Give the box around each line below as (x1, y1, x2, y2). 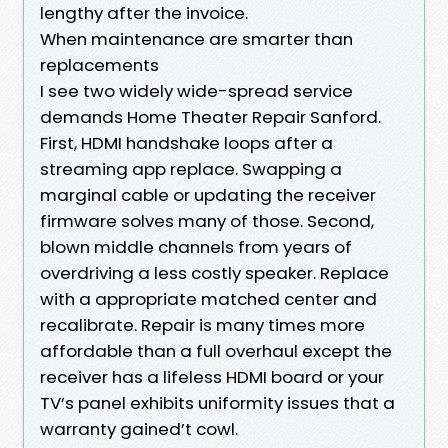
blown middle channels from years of (40, 234, 352, 259)
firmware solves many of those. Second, (40, 208, 374, 233)
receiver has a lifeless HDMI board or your (40, 364, 384, 389)
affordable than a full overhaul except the (40, 338, 392, 363)
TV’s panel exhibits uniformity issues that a (40, 390, 395, 415)
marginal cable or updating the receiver (40, 182, 376, 207)
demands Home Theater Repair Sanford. (40, 104, 381, 129)
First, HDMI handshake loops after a (40, 130, 333, 155)
